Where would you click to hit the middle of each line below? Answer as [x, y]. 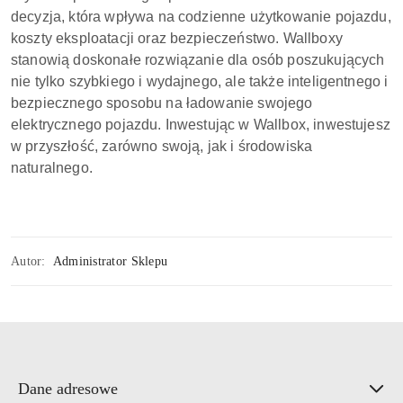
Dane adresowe [68, 388]
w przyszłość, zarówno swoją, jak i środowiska [162, 146]
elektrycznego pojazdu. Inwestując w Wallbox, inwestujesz [201, 124]
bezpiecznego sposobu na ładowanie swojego [162, 103]
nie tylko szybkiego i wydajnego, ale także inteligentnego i [200, 81]
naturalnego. [52, 167]
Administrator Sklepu [110, 261]
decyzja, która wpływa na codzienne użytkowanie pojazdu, [201, 16]
